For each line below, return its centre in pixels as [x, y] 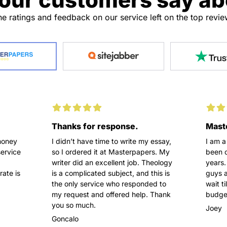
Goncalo [65, 219]
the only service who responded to [109, 184]
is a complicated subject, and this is [111, 173]
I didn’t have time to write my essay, [111, 141]
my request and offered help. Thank [111, 194]
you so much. [74, 205]
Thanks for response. [95, 126]
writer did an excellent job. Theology [112, 162]
